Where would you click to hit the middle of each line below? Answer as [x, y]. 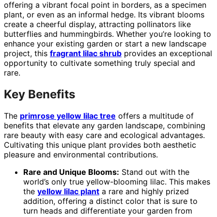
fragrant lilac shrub [86, 53]
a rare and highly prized [144, 191]
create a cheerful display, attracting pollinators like [97, 24]
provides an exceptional [167, 53]
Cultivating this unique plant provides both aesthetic [100, 145]
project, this [27, 53]
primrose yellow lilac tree [68, 116]
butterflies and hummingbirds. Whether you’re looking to [108, 34]
